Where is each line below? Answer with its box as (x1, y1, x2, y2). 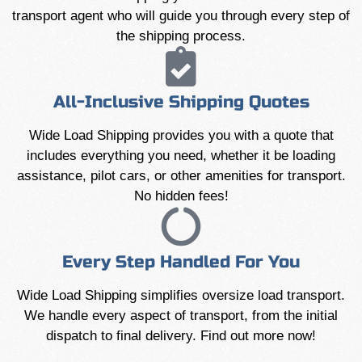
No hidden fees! (133, 188, 229, 204)
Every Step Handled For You (62, 252, 300, 272)
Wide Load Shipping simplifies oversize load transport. (17, 288, 345, 303)
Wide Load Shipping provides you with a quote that (28, 128, 334, 143)
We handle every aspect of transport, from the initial (24, 308, 338, 323)
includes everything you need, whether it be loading (27, 148, 335, 163)
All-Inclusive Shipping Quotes (53, 92, 309, 112)
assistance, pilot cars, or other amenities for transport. (16, 168, 346, 183)
